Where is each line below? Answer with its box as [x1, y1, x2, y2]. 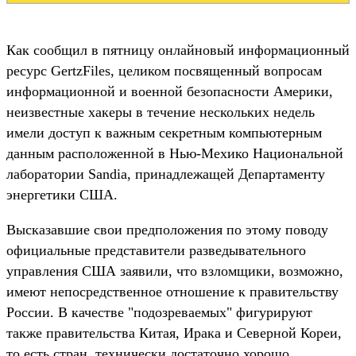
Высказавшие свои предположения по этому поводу [6, 221, 328, 238]
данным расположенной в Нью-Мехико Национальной [6, 145, 343, 161]
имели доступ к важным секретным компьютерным [6, 124, 322, 141]
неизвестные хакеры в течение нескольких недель [6, 103, 315, 120]
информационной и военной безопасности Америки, [6, 83, 333, 99]
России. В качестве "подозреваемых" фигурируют [6, 304, 312, 320]
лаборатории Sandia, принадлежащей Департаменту [6, 165, 325, 182]
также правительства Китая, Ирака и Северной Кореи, [6, 324, 342, 341]
